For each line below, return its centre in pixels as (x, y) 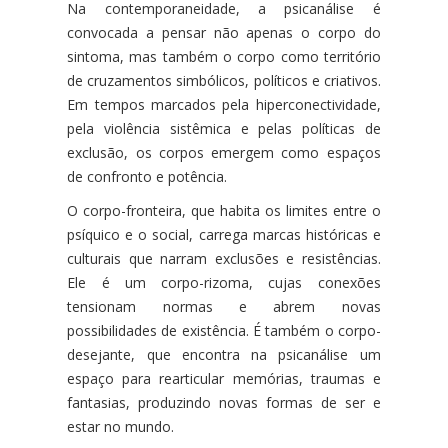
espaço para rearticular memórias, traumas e (224, 378)
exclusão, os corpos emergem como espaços (224, 152)
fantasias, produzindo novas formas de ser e (224, 402)
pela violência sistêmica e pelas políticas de (224, 128)
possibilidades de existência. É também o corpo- (224, 330)
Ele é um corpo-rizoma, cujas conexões (224, 282)
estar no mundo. (121, 426)
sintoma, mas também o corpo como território (224, 56)
